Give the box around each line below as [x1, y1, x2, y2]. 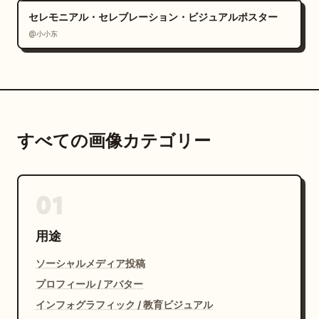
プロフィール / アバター [36, 278, 143, 290]
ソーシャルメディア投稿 [36, 257, 145, 269]
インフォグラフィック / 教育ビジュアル [36, 298, 213, 310]
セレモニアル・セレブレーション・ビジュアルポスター [28, 11, 278, 23]
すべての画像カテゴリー [17, 130, 211, 152]
